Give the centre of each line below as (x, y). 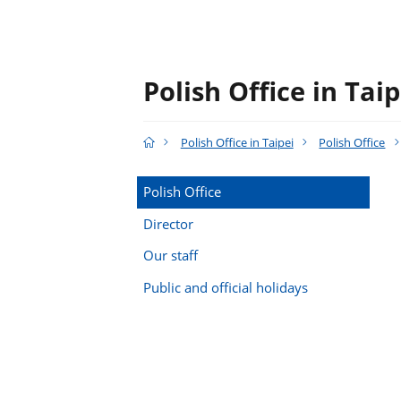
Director (168, 223)
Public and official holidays (225, 287)
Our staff (170, 256)
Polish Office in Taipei (237, 143)
